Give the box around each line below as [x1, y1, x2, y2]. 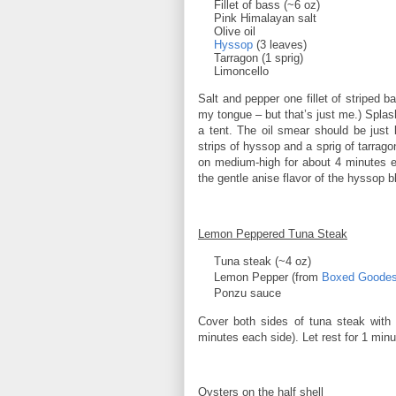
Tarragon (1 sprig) [214, 51, 303, 65]
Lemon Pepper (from [214, 270, 322, 285]
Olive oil [214, 25, 255, 39]
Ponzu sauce [214, 286, 281, 301]
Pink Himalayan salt [214, 11, 316, 26]
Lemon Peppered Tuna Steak [198, 226, 347, 240]
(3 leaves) [253, 38, 307, 52]
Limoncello [214, 65, 269, 79]
